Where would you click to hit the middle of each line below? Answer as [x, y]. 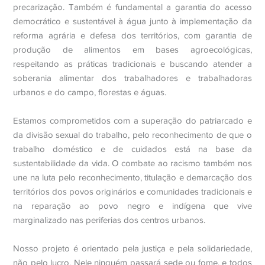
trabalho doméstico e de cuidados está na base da [132, 149]
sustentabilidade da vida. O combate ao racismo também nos [132, 163]
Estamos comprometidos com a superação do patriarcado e [132, 121]
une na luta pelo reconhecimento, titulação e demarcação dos [132, 177]
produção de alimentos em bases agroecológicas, [132, 50]
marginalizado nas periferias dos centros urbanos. [109, 220]
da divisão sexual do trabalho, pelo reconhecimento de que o [132, 135]
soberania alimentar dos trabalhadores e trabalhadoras [132, 78]
